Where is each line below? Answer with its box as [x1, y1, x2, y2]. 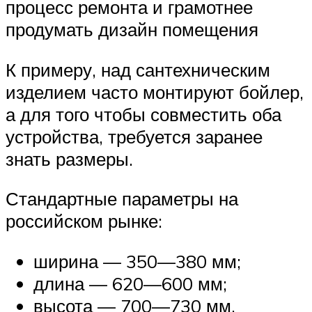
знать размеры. [6, 147, 133, 170]
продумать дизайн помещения [6, 18, 258, 41]
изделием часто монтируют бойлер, [6, 80, 304, 103]
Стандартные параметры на [6, 187, 238, 210]
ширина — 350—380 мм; [33, 250, 241, 273]
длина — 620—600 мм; [33, 272, 227, 295]
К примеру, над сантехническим [6, 58, 270, 81]
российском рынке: [6, 210, 162, 233]
